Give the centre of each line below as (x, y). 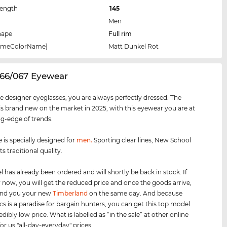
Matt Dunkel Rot (134, 46)
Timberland (70, 193)
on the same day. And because (135, 193)
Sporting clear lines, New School (142, 140)
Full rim (120, 33)
